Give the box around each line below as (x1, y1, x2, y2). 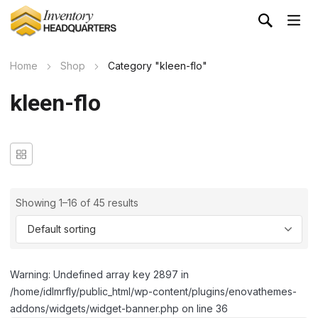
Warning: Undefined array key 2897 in (10, 268, 189, 281)
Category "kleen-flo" (108, 60, 207, 72)
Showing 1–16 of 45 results (16, 197, 138, 209)
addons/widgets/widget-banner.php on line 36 (10, 302, 228, 315)
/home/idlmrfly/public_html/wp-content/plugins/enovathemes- (10, 285, 297, 298)
